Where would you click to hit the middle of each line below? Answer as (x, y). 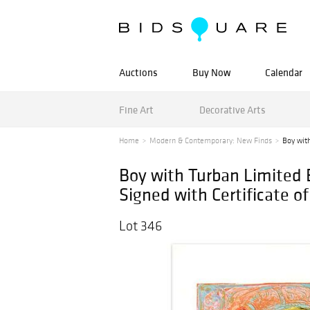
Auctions (138, 72)
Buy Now (211, 72)
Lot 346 (140, 226)
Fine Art (136, 109)
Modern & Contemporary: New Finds (211, 140)
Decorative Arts (232, 109)
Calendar (284, 72)
